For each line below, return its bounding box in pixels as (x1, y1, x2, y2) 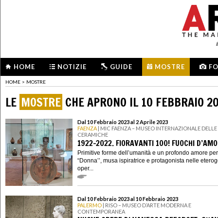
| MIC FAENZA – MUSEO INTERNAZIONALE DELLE (97, 125, 217, 132)
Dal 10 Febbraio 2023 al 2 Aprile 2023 (77, 119, 168, 126)
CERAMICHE (77, 131, 108, 138)
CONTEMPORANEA (77, 208, 125, 215)
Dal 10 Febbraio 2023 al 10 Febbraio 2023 (77, 196, 178, 202)
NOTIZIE (57, 63, 87, 71)
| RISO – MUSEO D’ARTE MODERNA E (102, 202, 191, 209)
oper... (77, 164, 93, 172)
